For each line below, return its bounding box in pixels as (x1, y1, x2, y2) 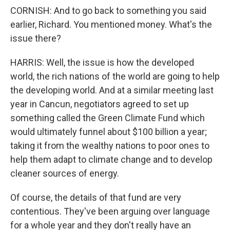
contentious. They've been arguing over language (10, 205, 210, 217)
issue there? (10, 32, 61, 44)
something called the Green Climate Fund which (10, 112, 205, 123)
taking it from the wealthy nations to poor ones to (10, 140, 209, 151)
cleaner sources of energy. (10, 167, 119, 179)
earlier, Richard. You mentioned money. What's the (10, 18, 212, 30)
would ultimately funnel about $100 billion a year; (10, 126, 207, 137)
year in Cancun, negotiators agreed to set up (10, 98, 189, 109)
